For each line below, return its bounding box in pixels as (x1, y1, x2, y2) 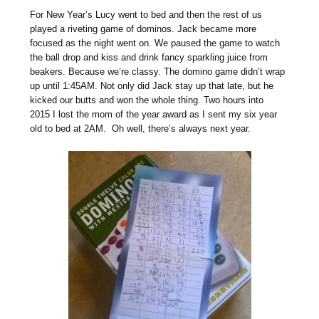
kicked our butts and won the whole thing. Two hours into (30, 94, 264, 105)
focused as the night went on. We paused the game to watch (30, 37, 281, 48)
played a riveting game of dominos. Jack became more (30, 23, 257, 34)
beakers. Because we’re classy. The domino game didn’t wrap (30, 66, 286, 77)
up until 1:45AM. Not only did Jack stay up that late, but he (30, 80, 274, 91)
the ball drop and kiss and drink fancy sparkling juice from (30, 51, 268, 63)
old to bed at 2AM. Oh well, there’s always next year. (30, 122, 251, 134)
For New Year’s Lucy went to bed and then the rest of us (30, 9, 263, 20)
